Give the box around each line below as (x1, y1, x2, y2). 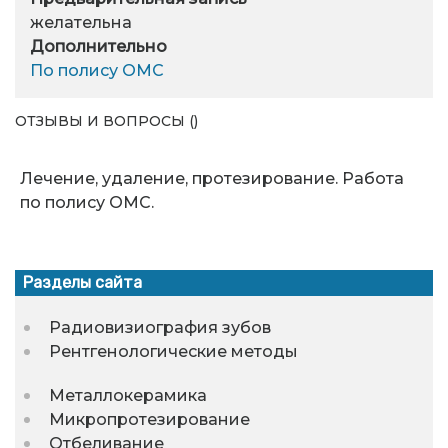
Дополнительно (30, 37, 167, 57)
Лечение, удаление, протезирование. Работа (19, 169, 404, 189)
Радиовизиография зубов (49, 318, 271, 338)
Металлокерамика (49, 386, 207, 406)
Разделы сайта (23, 273, 142, 293)
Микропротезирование (49, 410, 250, 430)
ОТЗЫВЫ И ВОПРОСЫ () (15, 111, 198, 130)
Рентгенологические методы (49, 342, 298, 362)
